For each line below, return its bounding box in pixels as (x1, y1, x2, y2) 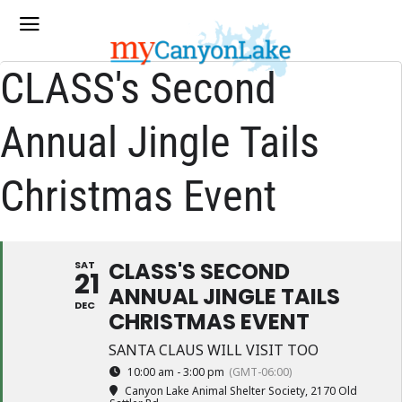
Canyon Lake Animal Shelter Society (125, 383, 305, 398)
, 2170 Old (305, 383, 357, 398)
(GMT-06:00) (229, 364, 292, 380)
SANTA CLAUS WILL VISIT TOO (109, 340, 319, 360)
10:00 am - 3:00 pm (127, 364, 224, 380)
